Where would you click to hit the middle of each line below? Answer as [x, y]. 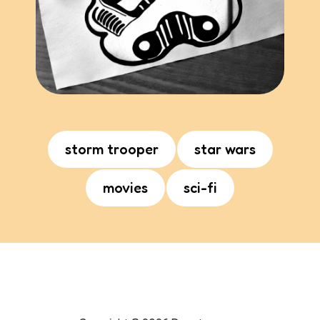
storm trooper [111, 149]
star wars [225, 149]
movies [125, 188]
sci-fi [200, 188]
